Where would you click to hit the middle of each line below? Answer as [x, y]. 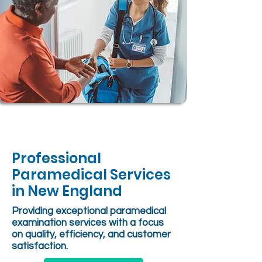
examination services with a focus [88, 223]
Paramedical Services [91, 175]
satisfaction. [40, 246]
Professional [56, 158]
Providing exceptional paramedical [89, 211]
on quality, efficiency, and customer [91, 235]
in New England [67, 191]
